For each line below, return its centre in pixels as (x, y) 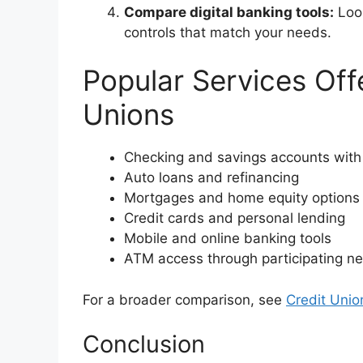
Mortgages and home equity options (242, 198)
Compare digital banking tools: (229, 12)
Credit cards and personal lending (235, 218)
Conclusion (144, 344)
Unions (128, 115)
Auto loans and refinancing (211, 178)
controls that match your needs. (228, 32)
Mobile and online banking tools (228, 239)
